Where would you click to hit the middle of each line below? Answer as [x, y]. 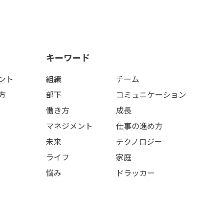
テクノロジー [139, 141]
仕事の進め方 [140, 125]
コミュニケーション [151, 94]
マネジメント [69, 125]
